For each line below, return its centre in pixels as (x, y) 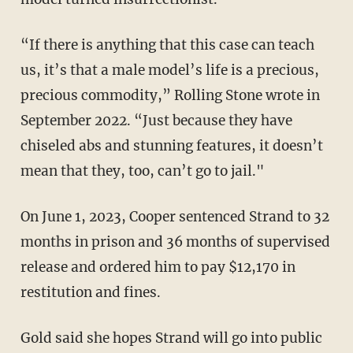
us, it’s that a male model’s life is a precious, (169, 70)
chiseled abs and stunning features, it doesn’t (171, 145)
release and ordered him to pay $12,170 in (158, 267)
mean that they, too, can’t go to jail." (142, 171)
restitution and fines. (90, 292)
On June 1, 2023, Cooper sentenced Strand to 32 (25, 216)
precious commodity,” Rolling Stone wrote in (170, 95)
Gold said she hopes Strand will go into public (25, 338)
